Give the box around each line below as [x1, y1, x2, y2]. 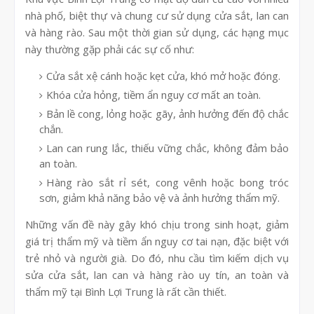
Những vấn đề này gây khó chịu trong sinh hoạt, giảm [25, 217, 289, 232]
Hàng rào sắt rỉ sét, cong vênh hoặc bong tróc [46, 175, 289, 190]
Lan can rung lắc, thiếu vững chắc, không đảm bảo [46, 141, 289, 156]
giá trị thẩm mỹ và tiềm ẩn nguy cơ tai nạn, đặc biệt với [25, 234, 289, 249]
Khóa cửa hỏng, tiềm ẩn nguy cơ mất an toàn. [46, 88, 261, 102]
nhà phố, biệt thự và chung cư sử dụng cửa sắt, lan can [25, 8, 289, 23]
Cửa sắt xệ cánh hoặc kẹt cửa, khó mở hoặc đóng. [46, 69, 280, 83]
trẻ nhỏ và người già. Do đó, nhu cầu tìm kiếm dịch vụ [25, 251, 289, 266]
